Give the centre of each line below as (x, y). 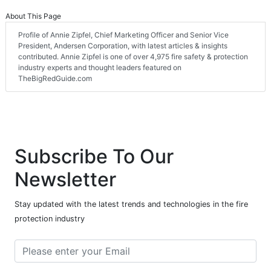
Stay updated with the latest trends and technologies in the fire (131, 204)
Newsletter (65, 180)
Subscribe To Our (94, 157)
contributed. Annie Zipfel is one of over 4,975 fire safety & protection (133, 57)
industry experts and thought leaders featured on (100, 68)
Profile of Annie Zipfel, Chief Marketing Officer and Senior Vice (123, 35)
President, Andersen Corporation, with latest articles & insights (123, 46)
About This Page (33, 16)
